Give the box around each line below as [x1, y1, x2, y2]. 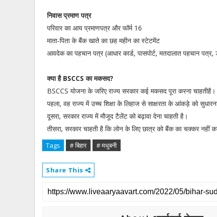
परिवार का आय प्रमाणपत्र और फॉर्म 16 [47, 23, 142, 32]
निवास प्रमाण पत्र [47, 11, 91, 20]
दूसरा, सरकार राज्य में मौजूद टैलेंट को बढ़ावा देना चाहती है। [47, 111, 188, 121]
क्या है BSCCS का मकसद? [47, 74, 115, 83]
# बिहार [70, 141, 87, 150]
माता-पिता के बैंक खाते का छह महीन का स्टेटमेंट [47, 36, 160, 45]
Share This [46, 166, 85, 174]
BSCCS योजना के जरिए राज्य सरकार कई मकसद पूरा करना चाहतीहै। [47, 86, 216, 95]
